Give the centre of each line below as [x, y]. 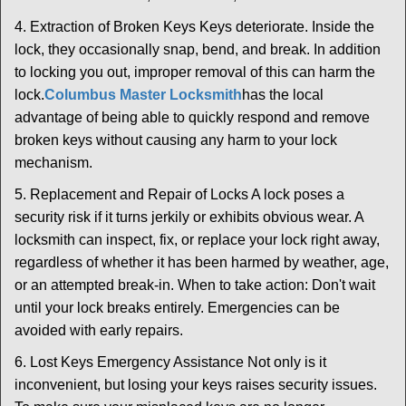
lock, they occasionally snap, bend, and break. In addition [198, 49]
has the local [283, 95]
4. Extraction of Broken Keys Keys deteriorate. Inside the [194, 27]
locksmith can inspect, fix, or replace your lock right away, [197, 240]
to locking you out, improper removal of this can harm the [195, 72]
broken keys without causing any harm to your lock [176, 140]
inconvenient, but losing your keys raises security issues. [196, 385]
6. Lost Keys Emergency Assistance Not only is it [170, 362]
